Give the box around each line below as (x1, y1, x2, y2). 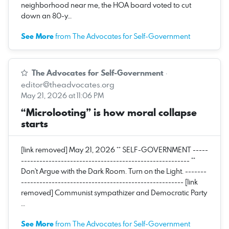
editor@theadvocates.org (21, 78, 114, 90)
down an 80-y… (21, 10, 72, 20)
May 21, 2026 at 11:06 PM (21, 90, 104, 100)
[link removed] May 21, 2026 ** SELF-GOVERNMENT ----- (21, 144, 208, 154)
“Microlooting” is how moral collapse (21, 105, 197, 120)
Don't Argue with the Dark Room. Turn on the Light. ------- (21, 166, 207, 176)
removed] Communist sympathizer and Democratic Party (21, 187, 207, 197)
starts (21, 116, 48, 131)
